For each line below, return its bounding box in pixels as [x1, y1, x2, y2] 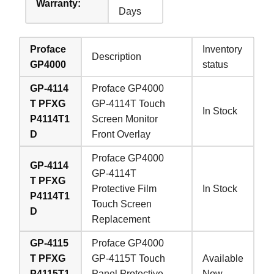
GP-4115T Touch [92, 253, 166, 264]
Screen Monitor [92, 113, 158, 124]
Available [202, 253, 244, 264]
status [202, 59, 229, 70]
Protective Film [92, 183, 157, 194]
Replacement [92, 213, 150, 224]
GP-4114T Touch [92, 98, 166, 109]
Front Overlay [92, 128, 151, 139]
